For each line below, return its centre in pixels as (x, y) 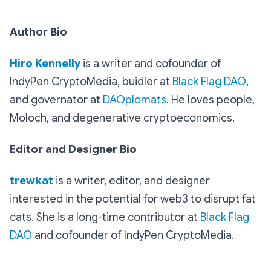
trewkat (31, 181)
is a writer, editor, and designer (132, 181)
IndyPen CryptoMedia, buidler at (91, 82)
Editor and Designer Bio (73, 150)
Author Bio (38, 32)
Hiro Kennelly (45, 64)
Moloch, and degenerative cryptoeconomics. (122, 118)
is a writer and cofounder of (151, 64)
